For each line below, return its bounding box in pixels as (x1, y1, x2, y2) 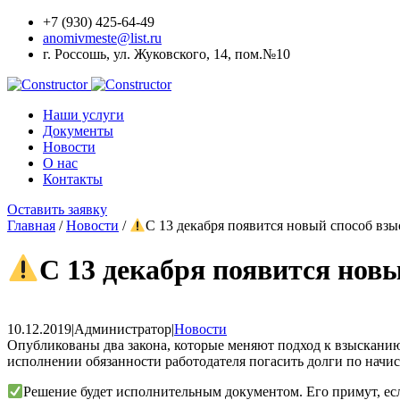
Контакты (43, 171, 103, 187)
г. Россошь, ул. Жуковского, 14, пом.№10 (43, 46, 290, 62)
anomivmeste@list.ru (43, 30, 162, 46)
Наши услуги (43, 107, 124, 122)
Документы (43, 123, 113, 138)
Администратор (74, 321, 171, 337)
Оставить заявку (7, 202, 107, 217)
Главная (7, 218, 55, 234)
